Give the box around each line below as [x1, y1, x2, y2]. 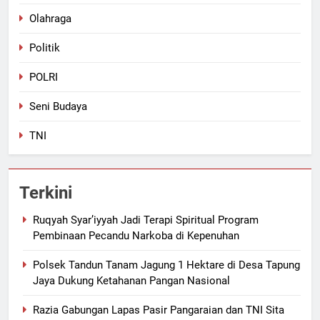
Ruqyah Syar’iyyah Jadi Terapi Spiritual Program [33, 213, 259, 226]
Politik [29, 41, 60, 54]
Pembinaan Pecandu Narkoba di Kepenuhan [33, 229, 239, 242]
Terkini [19, 182, 72, 203]
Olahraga [29, 11, 71, 25]
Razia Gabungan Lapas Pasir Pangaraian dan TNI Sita [33, 303, 284, 316]
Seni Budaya [29, 99, 87, 113]
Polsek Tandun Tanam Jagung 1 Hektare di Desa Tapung [33, 258, 300, 271]
